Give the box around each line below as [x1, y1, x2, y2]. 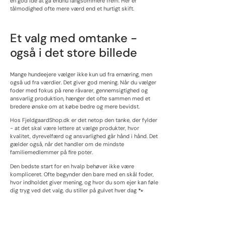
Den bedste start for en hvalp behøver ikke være [10, 162, 134, 170]
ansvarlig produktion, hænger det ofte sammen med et [10, 95, 150, 102]
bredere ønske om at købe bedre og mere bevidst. [10, 103, 140, 110]
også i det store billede [10, 45, 137, 61]
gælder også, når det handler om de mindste [10, 141, 124, 148]
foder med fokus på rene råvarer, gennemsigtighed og [10, 87, 148, 94]
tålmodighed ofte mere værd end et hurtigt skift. [10, 5, 134, 13]
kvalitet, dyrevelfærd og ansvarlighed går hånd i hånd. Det [10, 133, 158, 140]
